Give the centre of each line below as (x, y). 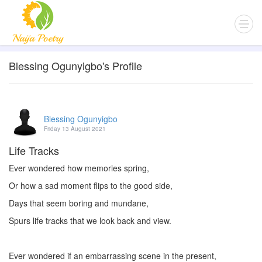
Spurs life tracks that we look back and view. (90, 220)
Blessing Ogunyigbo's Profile (75, 65)
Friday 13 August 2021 (75, 129)
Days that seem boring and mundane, (79, 203)
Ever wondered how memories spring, (79, 168)
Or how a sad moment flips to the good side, (91, 185)
